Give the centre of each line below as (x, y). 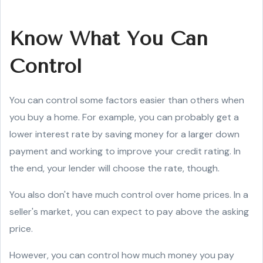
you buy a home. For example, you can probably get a (124, 117)
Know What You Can (109, 38)
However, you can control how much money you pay (122, 255)
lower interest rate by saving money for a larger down (124, 134)
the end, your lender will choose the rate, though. (114, 168)
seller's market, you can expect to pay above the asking (129, 212)
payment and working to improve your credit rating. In (125, 151)
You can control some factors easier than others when (127, 100)
